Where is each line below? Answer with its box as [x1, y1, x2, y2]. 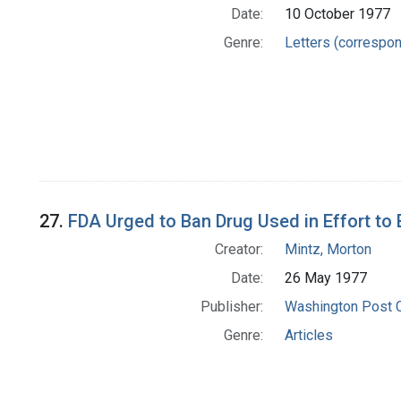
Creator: [214, 241, 263, 259]
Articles [284, 327, 333, 345]
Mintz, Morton [284, 241, 371, 259]
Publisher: [200, 298, 263, 316]
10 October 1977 [284, 5, 390, 23]
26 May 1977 [284, 269, 367, 287]
